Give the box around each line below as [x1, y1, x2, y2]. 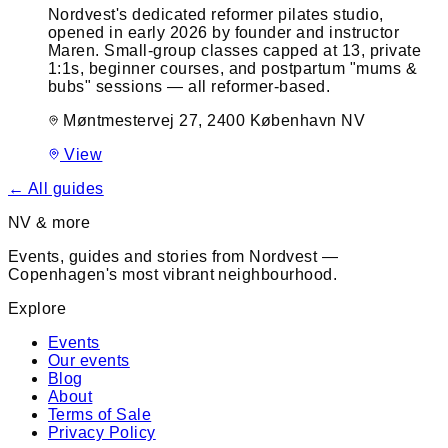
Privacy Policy [48, 423, 156, 441]
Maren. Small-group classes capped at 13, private [48, 41, 422, 59]
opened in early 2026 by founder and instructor [48, 23, 400, 41]
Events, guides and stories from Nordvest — [8, 247, 339, 265]
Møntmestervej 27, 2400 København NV [63, 111, 366, 129]
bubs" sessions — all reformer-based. [48, 77, 331, 95]
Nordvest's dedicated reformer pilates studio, [48, 5, 384, 23]
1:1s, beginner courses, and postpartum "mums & [48, 59, 418, 77]
